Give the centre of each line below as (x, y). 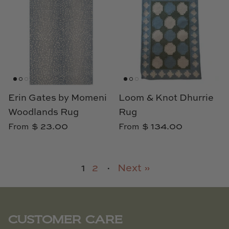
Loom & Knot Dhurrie (166, 98)
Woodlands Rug (43, 113)
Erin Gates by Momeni (58, 98)
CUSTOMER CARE (65, 220)
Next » (134, 169)
